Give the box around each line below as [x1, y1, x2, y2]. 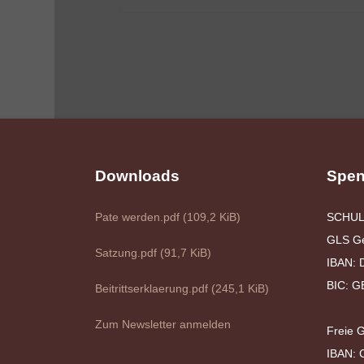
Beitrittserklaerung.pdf [95, 282, 211, 295]
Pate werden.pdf [95, 210, 183, 223]
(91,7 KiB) [160, 246, 211, 259]
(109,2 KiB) [183, 210, 240, 223]
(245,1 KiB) [211, 282, 269, 295]
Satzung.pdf [95, 246, 160, 259]
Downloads [95, 167, 180, 184]
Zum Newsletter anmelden [95, 318, 231, 331]
